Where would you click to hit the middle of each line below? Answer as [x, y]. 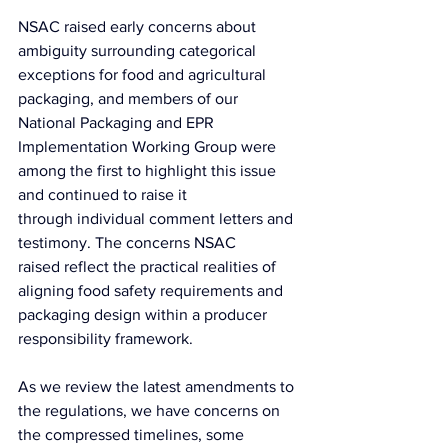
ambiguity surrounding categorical [139, 50]
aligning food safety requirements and [152, 290]
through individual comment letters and [157, 218]
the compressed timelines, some [133, 434]
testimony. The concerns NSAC [129, 242]
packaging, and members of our [130, 98]
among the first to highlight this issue [149, 170]
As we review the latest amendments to [158, 386]
